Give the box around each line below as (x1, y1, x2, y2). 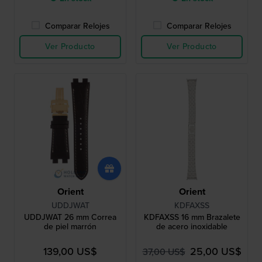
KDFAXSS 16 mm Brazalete (143, 211, 240, 224)
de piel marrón (44, 220, 96, 233)
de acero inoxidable (156, 220, 227, 233)
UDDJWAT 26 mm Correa (24, 211, 116, 224)
